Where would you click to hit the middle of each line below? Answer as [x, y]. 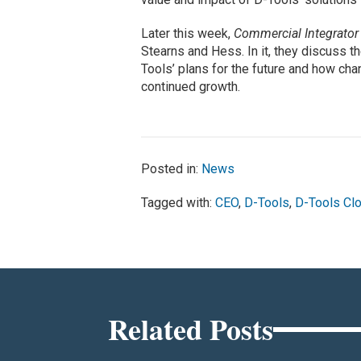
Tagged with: [178, 203]
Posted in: [171, 169]
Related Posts [191, 329]
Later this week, [187, 34]
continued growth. [190, 87]
